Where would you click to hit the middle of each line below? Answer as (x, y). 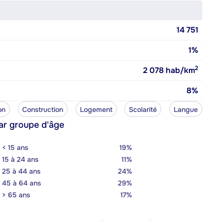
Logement (96, 109)
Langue (186, 109)
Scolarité (143, 109)
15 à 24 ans (20, 159)
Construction (42, 109)
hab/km (179, 70)
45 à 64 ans (21, 183)
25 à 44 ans (21, 171)
